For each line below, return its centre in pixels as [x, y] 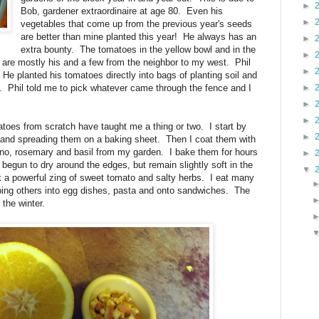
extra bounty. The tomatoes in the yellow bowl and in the [138, 49]
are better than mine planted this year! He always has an [139, 36]
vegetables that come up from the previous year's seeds [137, 23]
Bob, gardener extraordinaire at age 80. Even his [122, 11]
